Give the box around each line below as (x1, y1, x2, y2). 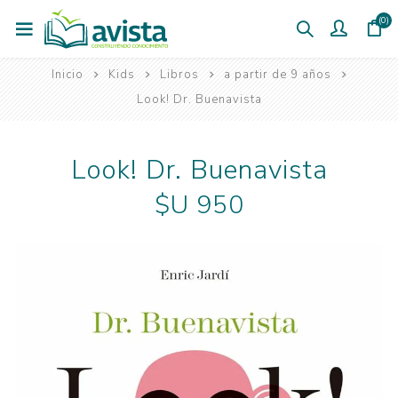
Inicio (51, 67, 84, 83)
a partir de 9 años (223, 67, 331, 83)
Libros (159, 67, 199, 83)
